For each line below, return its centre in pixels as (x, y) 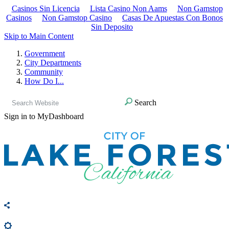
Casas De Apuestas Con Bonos (173, 18)
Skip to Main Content (39, 36)
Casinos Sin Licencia (45, 8)
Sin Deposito (112, 27)
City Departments (53, 63)
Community (44, 72)
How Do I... (44, 81)
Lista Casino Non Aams (128, 8)
